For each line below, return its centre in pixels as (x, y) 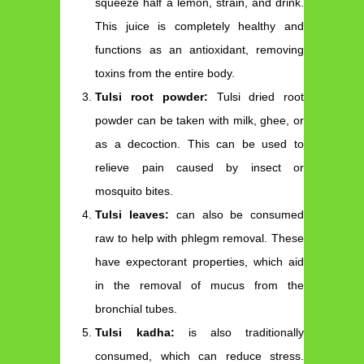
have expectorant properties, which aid (199, 262)
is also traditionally (239, 333)
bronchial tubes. (136, 309)
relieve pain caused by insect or (199, 168)
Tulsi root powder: (152, 97)
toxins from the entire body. (165, 74)
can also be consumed (237, 215)
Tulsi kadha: (135, 333)
